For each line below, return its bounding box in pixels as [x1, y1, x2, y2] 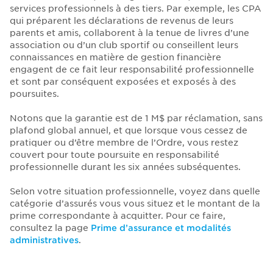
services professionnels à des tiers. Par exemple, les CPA [10, 4, 261, 14]
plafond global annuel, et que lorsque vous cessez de [10, 126, 247, 136]
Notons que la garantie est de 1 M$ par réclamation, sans [10, 113, 263, 124]
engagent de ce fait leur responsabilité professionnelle [10, 65, 254, 75]
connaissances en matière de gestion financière [10, 52, 221, 63]
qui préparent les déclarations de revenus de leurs [10, 16, 233, 26]
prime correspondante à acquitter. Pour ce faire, [10, 211, 225, 221]
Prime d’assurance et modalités [91, 223, 231, 233]
